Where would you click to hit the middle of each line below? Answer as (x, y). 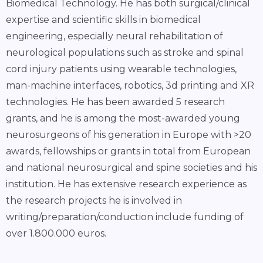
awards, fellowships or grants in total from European (128, 151)
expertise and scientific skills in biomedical (103, 19)
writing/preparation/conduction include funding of (125, 217)
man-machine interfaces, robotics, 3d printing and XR (130, 85)
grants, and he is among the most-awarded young (123, 118)
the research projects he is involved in (94, 200)
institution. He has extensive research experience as (126, 184)
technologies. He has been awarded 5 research (115, 102)
